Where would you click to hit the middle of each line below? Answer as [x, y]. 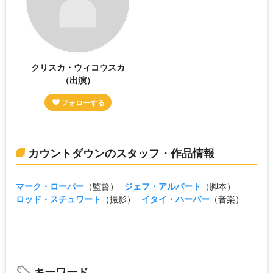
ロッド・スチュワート [58, 198]
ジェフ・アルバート [163, 186]
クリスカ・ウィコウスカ [78, 67]
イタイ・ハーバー [175, 198]
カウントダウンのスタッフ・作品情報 [121, 153]
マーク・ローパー [50, 186]
